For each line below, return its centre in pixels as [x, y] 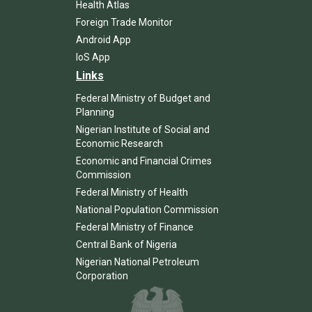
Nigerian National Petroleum [138, 262]
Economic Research [119, 143]
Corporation [102, 275]
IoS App [93, 57]
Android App [103, 39]
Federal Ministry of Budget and [143, 98]
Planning [95, 112]
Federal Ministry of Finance [135, 227]
